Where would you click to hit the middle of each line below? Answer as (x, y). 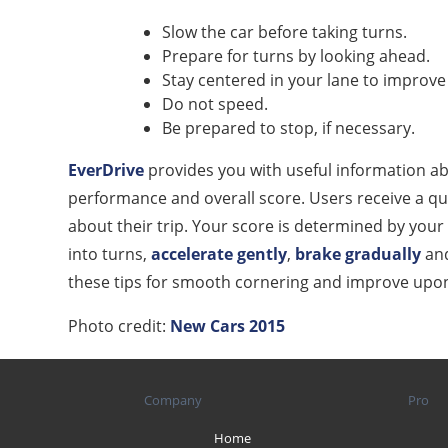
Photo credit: (119, 325)
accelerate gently (219, 253)
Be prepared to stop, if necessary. (288, 127)
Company (173, 400)
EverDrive (106, 169)
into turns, (109, 253)
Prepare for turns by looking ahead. (296, 55)
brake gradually (358, 253)
